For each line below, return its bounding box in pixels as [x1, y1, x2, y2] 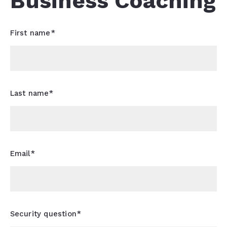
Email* [10, 149, 35, 159]
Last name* [10, 89, 54, 98]
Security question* [10, 209, 82, 219]
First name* [10, 28, 55, 38]
